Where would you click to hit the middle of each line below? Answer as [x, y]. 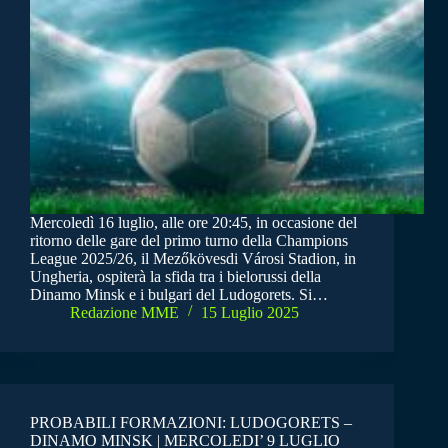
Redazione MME [124, 312]
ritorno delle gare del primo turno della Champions [189, 240]
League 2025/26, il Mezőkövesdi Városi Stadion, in [193, 258]
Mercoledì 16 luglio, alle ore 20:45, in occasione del [193, 222]
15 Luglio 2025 [250, 312]
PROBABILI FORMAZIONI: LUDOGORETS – [191, 422]
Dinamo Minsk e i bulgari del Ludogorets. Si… [179, 294]
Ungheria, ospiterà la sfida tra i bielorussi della [175, 276]
